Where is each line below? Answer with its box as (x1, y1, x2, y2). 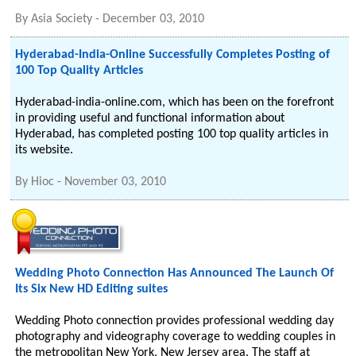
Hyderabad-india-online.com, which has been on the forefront (15, 96, 335, 109)
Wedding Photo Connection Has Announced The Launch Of (15, 267, 335, 280)
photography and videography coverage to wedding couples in (15, 331, 336, 343)
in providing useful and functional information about (15, 112, 285, 125)
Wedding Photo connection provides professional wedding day (15, 315, 335, 327)
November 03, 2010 (64, 176, 167, 188)
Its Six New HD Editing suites (15, 283, 168, 296)
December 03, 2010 (103, 13, 205, 25)
